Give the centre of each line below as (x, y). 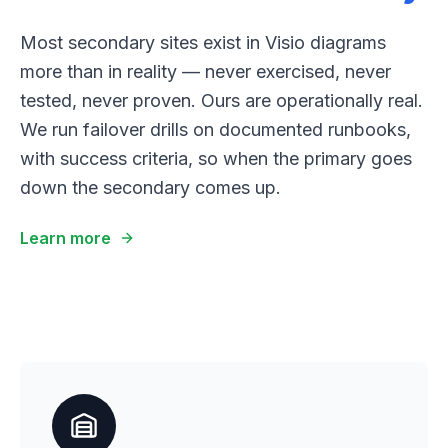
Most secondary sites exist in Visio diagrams (203, 42)
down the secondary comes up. (150, 187)
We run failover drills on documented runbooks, (215, 129)
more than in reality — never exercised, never (205, 71)
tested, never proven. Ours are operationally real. (221, 100)
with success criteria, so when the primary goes (216, 158)
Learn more (65, 238)
